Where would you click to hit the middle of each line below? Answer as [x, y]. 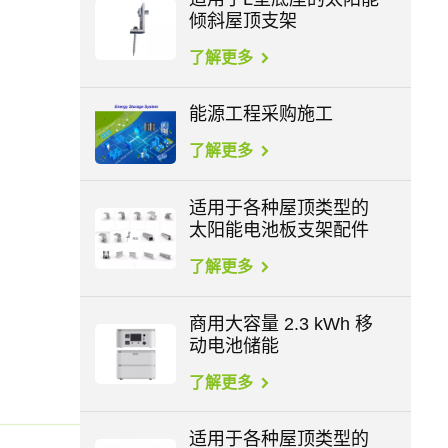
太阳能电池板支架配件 [279, 229]
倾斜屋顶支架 [243, 20]
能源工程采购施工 [261, 114]
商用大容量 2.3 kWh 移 [281, 323]
